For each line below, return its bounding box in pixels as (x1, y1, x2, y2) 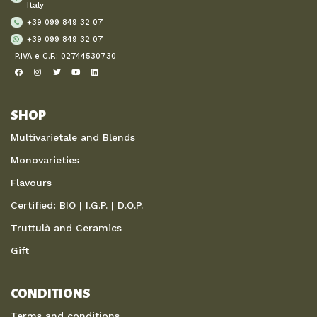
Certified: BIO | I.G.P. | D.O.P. (11, 199, 143, 211)
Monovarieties (11, 154, 79, 166)
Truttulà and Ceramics (11, 221, 122, 234)
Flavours (11, 176, 52, 188)
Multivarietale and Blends (11, 131, 135, 143)
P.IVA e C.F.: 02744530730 (15, 51, 116, 61)
